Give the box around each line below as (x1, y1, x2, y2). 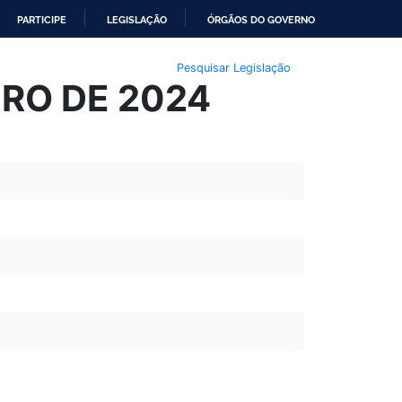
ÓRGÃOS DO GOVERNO (207, 13, 315, 26)
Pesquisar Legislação (176, 60, 291, 74)
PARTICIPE (17, 13, 66, 26)
